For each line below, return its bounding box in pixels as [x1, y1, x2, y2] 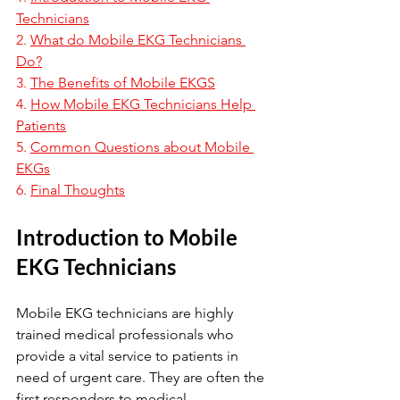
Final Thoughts [30, 181, 125, 198]
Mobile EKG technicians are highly [16, 304, 237, 321]
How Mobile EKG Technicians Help [30, 96, 255, 112]
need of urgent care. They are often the [16, 369, 268, 386]
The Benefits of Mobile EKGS [30, 74, 215, 91]
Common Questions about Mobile [30, 138, 254, 155]
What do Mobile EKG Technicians [30, 31, 246, 48]
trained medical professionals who [16, 326, 237, 343]
